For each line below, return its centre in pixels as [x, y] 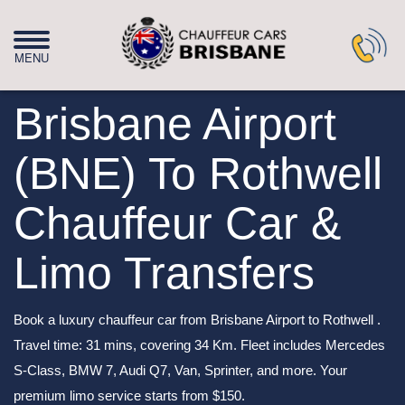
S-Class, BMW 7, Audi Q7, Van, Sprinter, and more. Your [180, 370]
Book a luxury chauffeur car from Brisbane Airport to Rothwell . [197, 320]
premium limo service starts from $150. [129, 396]
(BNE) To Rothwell [198, 174]
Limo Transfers [164, 273]
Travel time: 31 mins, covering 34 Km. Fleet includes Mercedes [199, 345]
